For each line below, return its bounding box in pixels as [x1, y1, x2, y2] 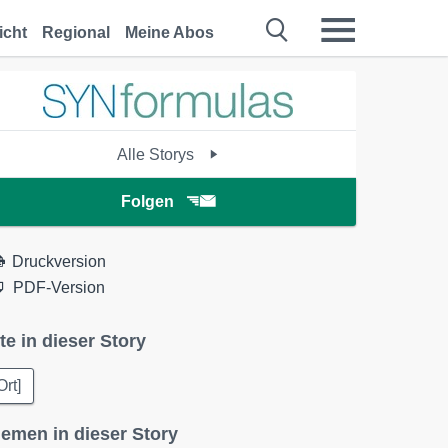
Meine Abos [125, 24, 214, 41]
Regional [42, 24, 110, 41]
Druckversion [12, 253, 107, 270]
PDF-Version [13, 279, 106, 296]
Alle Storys [117, 146, 199, 163]
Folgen [120, 193, 174, 210]
